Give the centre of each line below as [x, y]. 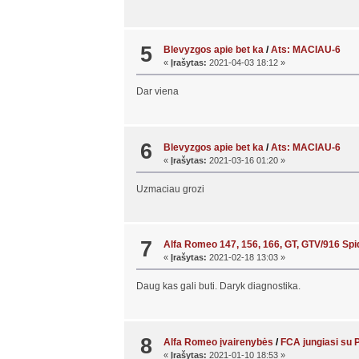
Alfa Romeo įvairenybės [219, 342]
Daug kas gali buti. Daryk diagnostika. [218, 286]
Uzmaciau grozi [170, 189]
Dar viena [157, 92]
